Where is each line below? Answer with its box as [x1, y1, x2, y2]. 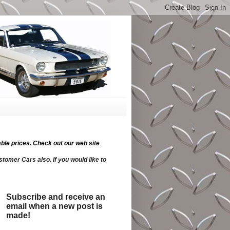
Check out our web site [33, 139, 100, 147]
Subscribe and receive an [6, 192, 106, 201]
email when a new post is [6, 201, 103, 210]
